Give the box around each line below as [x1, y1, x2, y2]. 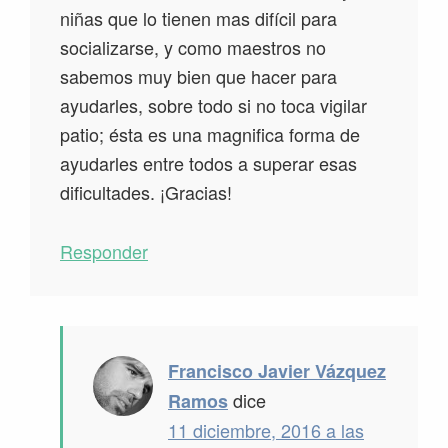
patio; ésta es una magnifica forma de [60, 121, 360, 148]
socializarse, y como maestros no [60, 34, 326, 61]
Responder [60, 238, 148, 265]
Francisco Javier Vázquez [168, 358, 386, 385]
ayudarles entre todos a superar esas [60, 150, 357, 177]
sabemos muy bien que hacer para [60, 63, 337, 90]
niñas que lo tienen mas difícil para [60, 5, 337, 32]
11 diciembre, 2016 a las [168, 417, 364, 444]
